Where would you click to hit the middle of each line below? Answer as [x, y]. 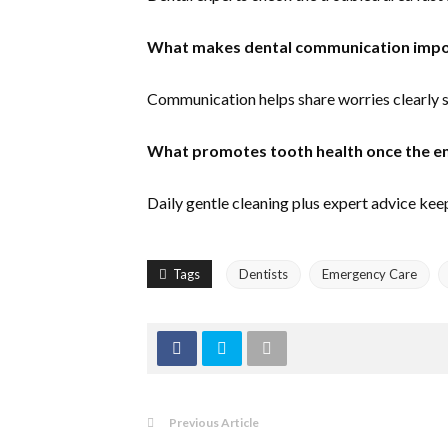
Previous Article [214, 422]
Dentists [263, 273]
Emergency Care [369, 273]
